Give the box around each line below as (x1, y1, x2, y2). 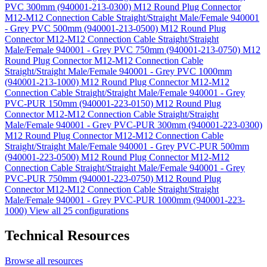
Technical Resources (5, 228, 129, 244)
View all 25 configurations (29, 205, 129, 216)
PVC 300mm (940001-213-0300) (5, 1, 133, 12)
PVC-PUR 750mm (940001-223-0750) (5, 173, 156, 184)
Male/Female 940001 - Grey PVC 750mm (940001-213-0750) (5, 44, 243, 55)
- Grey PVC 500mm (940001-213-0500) (5, 23, 160, 33)
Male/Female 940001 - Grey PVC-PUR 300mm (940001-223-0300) (5, 119, 262, 130)
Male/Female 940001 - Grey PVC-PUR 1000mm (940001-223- (5, 194, 245, 205)
